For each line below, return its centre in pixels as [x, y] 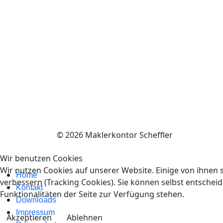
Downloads [36, 200]
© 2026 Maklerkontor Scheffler [115, 135]
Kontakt [29, 187]
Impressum [35, 212]
